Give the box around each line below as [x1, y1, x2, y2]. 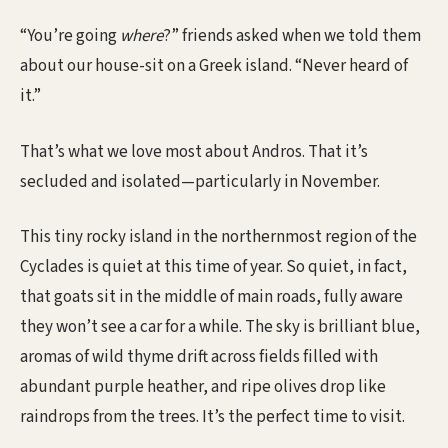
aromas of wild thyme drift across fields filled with [20, 345, 378, 370]
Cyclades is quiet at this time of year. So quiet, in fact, [20, 255, 407, 280]
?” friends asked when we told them [163, 24, 421, 49]
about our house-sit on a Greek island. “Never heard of [20, 54, 408, 79]
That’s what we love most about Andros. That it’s [20, 139, 368, 164]
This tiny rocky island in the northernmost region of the [20, 225, 417, 250]
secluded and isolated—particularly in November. [20, 169, 380, 194]
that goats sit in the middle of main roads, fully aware [20, 285, 403, 310]
